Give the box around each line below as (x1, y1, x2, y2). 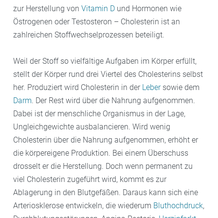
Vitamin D (81, 3, 115, 13)
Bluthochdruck (153, 200, 203, 210)
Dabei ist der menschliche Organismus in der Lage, (13, 109, 185, 118)
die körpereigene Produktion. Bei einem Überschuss (13, 148, 188, 158)
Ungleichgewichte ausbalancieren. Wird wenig (13, 122, 170, 131)
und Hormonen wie (115, 3, 182, 13)
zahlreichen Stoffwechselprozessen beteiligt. (13, 30, 164, 39)
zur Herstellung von (13, 3, 81, 13)
